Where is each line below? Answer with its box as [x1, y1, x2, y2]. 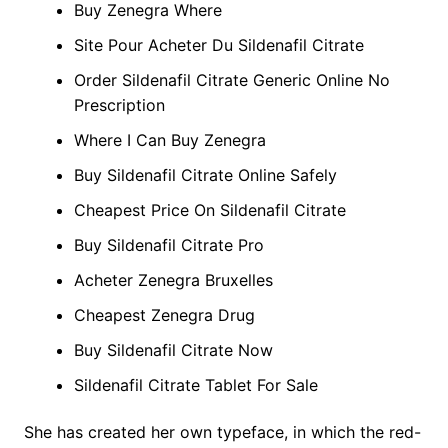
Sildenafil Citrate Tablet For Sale [73, 375, 318, 395]
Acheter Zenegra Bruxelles [73, 270, 273, 290]
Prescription [73, 95, 165, 115]
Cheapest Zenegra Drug [73, 305, 255, 325]
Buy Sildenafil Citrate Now [73, 340, 273, 360]
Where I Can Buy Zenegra [73, 130, 266, 150]
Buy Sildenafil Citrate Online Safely [73, 165, 337, 185]
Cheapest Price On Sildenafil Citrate [73, 200, 346, 220]
